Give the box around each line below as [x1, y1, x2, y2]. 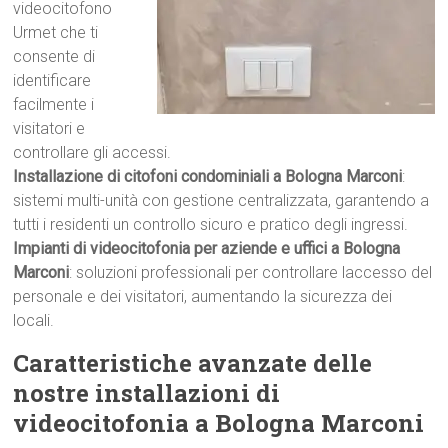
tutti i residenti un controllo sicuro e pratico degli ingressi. [13, 215, 409, 234]
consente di [13, 47, 96, 66]
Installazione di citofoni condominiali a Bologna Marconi [13, 167, 403, 186]
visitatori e [13, 119, 86, 138]
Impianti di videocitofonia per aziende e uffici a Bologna [13, 239, 401, 258]
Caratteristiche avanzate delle [13, 347, 373, 379]
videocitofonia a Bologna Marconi [13, 407, 425, 439]
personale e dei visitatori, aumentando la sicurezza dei [13, 287, 393, 306]
